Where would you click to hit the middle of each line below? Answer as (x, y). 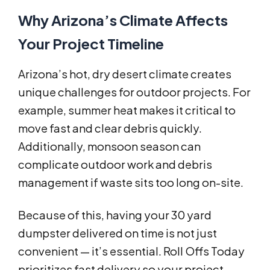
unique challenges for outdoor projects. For (134, 92)
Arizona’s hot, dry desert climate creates (125, 74)
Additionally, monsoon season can (109, 146)
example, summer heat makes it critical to (127, 110)
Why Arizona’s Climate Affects (123, 20)
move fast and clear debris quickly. (110, 128)
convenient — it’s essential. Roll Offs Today (131, 251)
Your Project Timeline (91, 44)
